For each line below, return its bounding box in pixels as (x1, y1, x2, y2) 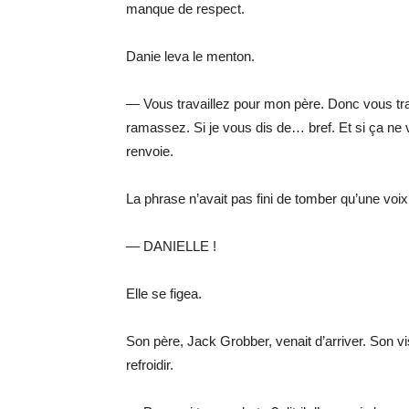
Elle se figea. (126, 286, 202, 301)
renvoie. (126, 143, 173, 159)
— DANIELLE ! (126, 238, 216, 254)
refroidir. (126, 357, 173, 372)
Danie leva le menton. (126, 48, 255, 64)
